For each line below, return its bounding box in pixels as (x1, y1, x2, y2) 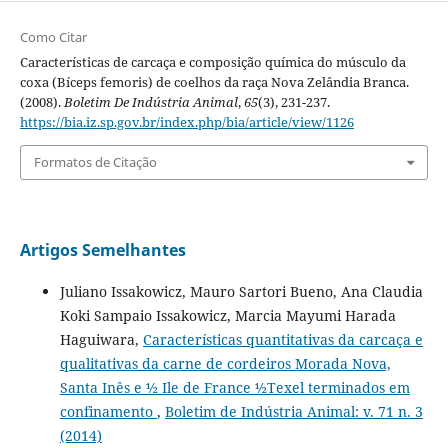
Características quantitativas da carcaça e (142, 329, 423, 349)
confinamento (59, 401, 157, 421)
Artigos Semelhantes (19, 238, 186, 261)
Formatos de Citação (33, 153, 157, 172)
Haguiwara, (59, 329, 143, 349)
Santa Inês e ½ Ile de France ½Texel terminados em (59, 377, 410, 397)
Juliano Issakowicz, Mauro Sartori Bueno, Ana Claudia (59, 281, 423, 301)
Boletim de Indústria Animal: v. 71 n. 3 (164, 401, 423, 421)
